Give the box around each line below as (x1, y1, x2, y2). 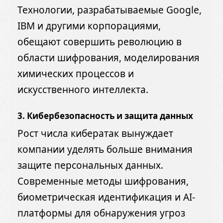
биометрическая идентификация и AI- (17, 191, 195, 204)
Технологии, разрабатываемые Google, (17, 3, 202, 16)
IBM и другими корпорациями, (17, 19, 161, 32)
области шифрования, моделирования (17, 51, 200, 64)
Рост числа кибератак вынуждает (17, 127, 173, 140)
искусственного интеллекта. (17, 83, 148, 96)
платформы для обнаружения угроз (17, 207, 185, 220)
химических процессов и (17, 67, 134, 80)
